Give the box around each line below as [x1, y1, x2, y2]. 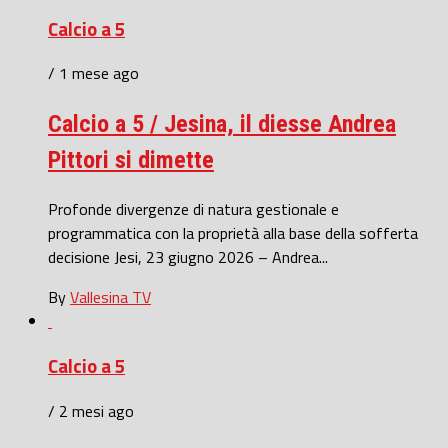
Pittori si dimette [48, 146, 214, 175]
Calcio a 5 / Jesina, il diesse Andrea [48, 110, 396, 139]
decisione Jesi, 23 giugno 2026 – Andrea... [48, 245, 328, 270]
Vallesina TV [70, 285, 151, 310]
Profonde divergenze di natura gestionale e [48, 197, 339, 222]
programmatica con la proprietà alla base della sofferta [48, 221, 418, 246]
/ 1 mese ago [48, 61, 139, 86]
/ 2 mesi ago [48, 398, 134, 423]
